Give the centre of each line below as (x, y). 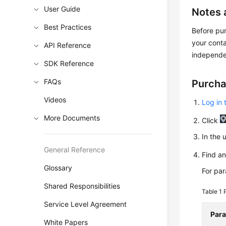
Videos (55, 100)
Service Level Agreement (86, 204)
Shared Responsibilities (82, 186)
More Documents (72, 118)
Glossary (58, 168)
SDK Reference (69, 63)
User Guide (62, 9)
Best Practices (68, 27)
